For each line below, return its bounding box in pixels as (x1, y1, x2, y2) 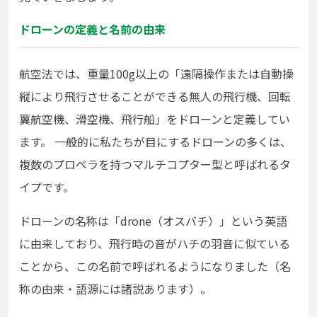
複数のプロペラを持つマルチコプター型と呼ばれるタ (19, 156, 291, 173)
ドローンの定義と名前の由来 (19, 21, 166, 38)
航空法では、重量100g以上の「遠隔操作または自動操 (19, 65, 294, 83)
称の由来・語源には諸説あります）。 (19, 280, 212, 298)
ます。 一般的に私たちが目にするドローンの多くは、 (19, 133, 292, 151)
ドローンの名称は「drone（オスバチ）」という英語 (19, 212, 287, 230)
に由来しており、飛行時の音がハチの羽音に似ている (19, 235, 290, 253)
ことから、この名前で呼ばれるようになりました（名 (19, 258, 291, 275)
